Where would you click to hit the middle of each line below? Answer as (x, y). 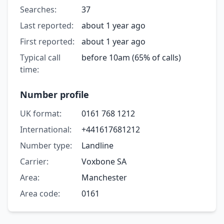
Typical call (40, 57)
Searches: (38, 9)
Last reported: (47, 25)
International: (46, 129)
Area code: (40, 193)
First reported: (47, 41)
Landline (97, 145)
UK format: (41, 113)
